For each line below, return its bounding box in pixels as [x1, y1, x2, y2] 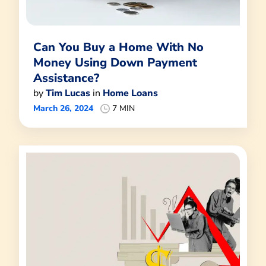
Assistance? [33, 69, 99, 86]
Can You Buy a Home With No [33, 39, 204, 55]
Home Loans [103, 86, 158, 100]
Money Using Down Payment [33, 54, 197, 71]
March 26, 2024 [33, 102, 93, 114]
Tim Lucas [46, 86, 90, 100]
